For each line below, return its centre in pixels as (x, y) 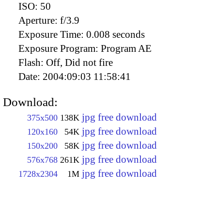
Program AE (126, 48)
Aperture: (39, 20)
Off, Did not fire (79, 62)
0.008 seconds (116, 34)
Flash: (32, 62)
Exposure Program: (60, 48)
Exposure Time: (52, 34)
